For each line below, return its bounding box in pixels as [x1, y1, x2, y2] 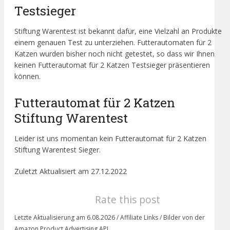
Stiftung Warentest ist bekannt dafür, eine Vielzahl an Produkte [14, 26, 222, 36]
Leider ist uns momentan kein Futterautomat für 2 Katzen [14, 133, 206, 143]
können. [14, 71, 41, 82]
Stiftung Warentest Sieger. [14, 144, 101, 155]
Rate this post [95, 192, 160, 206]
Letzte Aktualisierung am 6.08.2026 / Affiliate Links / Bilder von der [14, 213, 205, 222]
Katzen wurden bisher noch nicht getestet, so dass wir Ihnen [14, 49, 215, 59]
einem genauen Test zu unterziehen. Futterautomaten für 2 [14, 37, 212, 48]
